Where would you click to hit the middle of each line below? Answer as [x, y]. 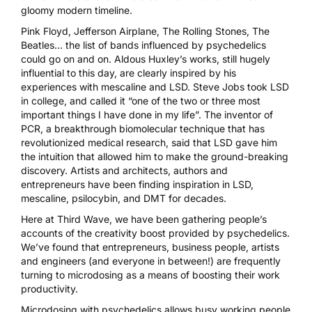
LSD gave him [244, 143]
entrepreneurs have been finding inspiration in [127, 185]
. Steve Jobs [216, 87]
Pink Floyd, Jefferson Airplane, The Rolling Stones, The [145, 31]
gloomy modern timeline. [77, 10]
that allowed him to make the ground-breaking [181, 157]
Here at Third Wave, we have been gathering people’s [144, 219]
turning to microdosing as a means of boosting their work [150, 275]
